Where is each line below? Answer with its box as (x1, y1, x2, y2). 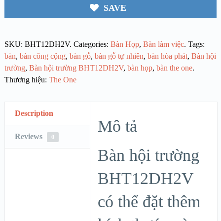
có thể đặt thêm (98, 192, 201, 211)
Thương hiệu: (4, 75, 49, 84)
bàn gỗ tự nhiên (94, 52, 144, 61)
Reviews (14, 132, 44, 141)
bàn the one (156, 64, 192, 73)
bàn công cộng (19, 52, 66, 61)
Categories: (73, 40, 110, 49)
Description (14, 109, 53, 118)
